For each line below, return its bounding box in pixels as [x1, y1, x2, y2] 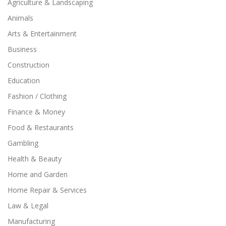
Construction [8, 60, 49, 70]
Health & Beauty [8, 154, 62, 164]
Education [8, 76, 40, 86]
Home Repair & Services [8, 185, 87, 195]
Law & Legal [8, 201, 48, 211]
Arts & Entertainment [8, 29, 77, 39]
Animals [8, 13, 33, 23]
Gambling [8, 138, 38, 148]
